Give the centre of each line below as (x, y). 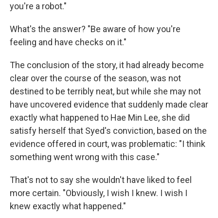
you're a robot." (38, 6)
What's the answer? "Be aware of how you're (95, 29)
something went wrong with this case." (85, 157)
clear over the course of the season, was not (95, 78)
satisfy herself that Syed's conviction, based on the (108, 131)
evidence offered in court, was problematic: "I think (108, 144)
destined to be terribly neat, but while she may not (105, 91)
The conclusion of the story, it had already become (107, 65)
